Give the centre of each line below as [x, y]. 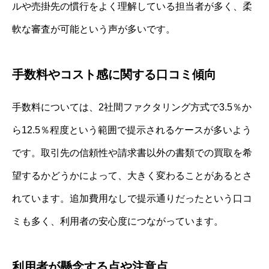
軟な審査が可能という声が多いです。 [94, 29]
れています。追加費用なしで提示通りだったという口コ [132, 198]
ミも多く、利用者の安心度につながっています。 [118, 221]
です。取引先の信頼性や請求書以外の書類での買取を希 [132, 153]
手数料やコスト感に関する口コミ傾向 [114, 74]
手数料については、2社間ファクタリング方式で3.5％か [132, 107]
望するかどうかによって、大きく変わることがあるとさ [132, 175]
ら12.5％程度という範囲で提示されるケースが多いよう [132, 130]
